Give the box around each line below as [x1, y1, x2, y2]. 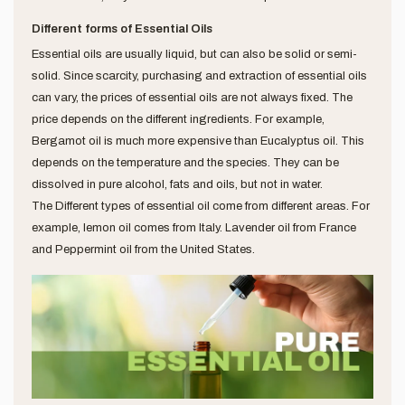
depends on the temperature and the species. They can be [32, 155, 339, 169]
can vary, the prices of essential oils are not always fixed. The [32, 90, 353, 104]
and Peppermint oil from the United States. [32, 242, 255, 256]
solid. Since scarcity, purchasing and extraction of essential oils [32, 69, 367, 82]
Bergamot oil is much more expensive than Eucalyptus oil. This [32, 134, 364, 147]
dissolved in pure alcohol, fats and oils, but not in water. [32, 177, 323, 191]
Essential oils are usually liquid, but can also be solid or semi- [32, 47, 357, 61]
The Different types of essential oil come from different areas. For [32, 199, 370, 212]
